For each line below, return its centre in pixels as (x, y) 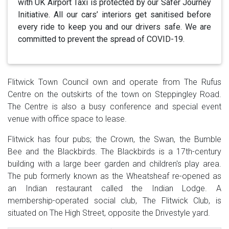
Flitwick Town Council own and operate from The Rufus (114, 82)
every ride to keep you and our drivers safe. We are (114, 27)
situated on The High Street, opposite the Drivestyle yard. (109, 213)
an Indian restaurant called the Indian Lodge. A (114, 188)
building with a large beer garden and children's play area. (114, 164)
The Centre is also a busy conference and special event (114, 106)
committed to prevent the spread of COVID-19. (101, 39)
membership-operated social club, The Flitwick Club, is (114, 200)
